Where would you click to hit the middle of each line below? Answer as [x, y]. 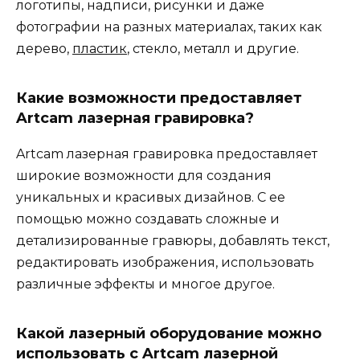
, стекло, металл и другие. [213, 48]
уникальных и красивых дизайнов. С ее [151, 197]
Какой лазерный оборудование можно [169, 333]
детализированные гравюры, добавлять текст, [173, 240]
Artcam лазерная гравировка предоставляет [167, 153]
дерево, [44, 48]
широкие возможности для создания [144, 175]
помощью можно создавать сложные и [148, 219]
